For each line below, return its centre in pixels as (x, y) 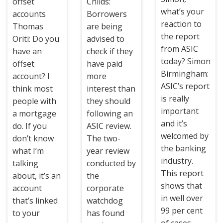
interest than (111, 89)
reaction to (181, 24)
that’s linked (35, 201)
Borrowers (107, 14)
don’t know (33, 138)
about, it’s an (36, 176)
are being (104, 26)
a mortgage (34, 113)
